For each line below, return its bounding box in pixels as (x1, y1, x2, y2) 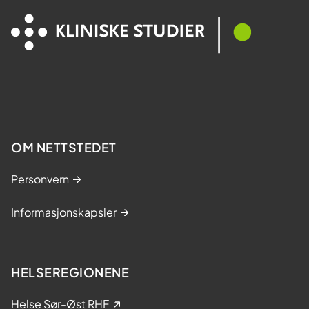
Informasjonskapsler (11, 204, 117, 219)
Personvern (11, 171, 69, 186)
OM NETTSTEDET (11, 139, 117, 155)
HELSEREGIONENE (11, 263, 129, 280)
